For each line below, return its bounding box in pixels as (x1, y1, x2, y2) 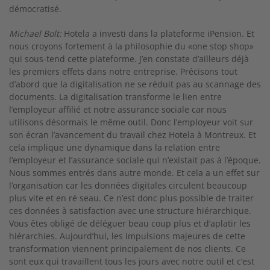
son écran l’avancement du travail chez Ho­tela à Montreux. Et (9, 129, 256, 140)
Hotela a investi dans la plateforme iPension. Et (61, 28, 254, 39)
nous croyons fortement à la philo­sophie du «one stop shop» (9, 40, 254, 52)
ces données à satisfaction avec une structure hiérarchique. (9, 205, 251, 216)
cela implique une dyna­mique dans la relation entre (9, 142, 220, 153)
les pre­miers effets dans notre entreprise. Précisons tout (9, 66, 237, 77)
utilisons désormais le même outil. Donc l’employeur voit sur (9, 116, 253, 128)
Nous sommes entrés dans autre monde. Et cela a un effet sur (9, 167, 260, 178)
